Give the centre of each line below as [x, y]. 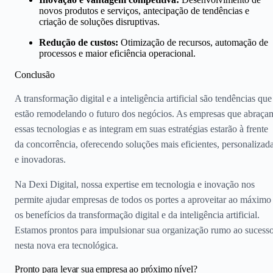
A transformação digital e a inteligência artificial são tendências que [143, 98]
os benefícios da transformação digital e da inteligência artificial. [137, 214]
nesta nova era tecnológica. [66, 245]
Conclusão [35, 74]
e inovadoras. [40, 159]
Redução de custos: [79, 42]
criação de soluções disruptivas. [99, 21]
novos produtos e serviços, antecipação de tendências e [144, 10]
